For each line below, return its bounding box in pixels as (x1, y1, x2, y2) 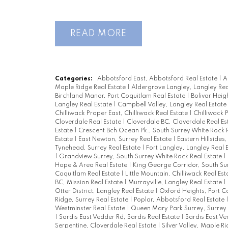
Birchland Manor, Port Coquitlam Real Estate (54, 93, 187, 100)
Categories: (54, 76, 93, 82)
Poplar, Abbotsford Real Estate (133, 197, 226, 204)
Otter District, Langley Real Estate (54, 188, 155, 195)
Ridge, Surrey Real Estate (54, 197, 130, 204)
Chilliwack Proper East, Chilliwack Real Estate (54, 110, 189, 117)
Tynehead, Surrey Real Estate (54, 145, 142, 152)
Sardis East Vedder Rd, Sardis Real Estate (59, 214, 181, 221)
